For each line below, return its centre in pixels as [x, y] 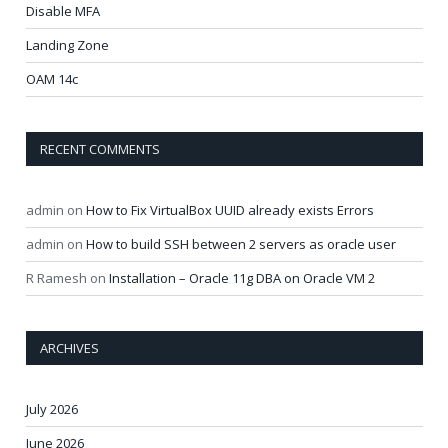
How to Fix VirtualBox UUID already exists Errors [230, 210]
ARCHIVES [69, 348]
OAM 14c [52, 79]
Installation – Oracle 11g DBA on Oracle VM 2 [242, 278]
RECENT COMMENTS [100, 149]
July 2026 [52, 409]
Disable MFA [63, 11]
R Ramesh [56, 278]
